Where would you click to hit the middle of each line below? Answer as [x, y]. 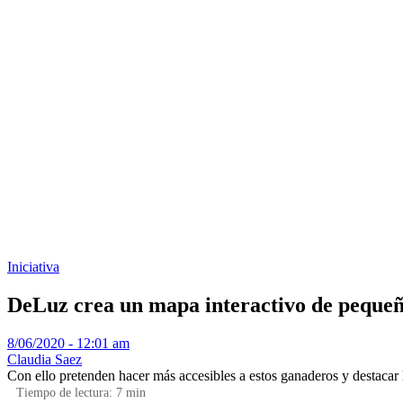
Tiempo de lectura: [66, 392]
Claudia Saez [45, 359]
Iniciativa [33, 267]
